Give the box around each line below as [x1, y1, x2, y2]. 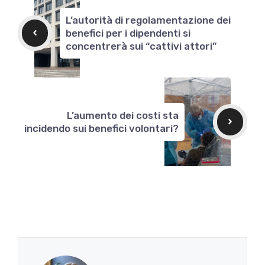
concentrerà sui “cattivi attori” [65, 40, 216, 52]
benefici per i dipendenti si [65, 27, 190, 39]
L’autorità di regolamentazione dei [65, 14, 231, 26]
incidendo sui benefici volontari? [24, 122, 179, 134]
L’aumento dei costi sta [66, 109, 179, 121]
